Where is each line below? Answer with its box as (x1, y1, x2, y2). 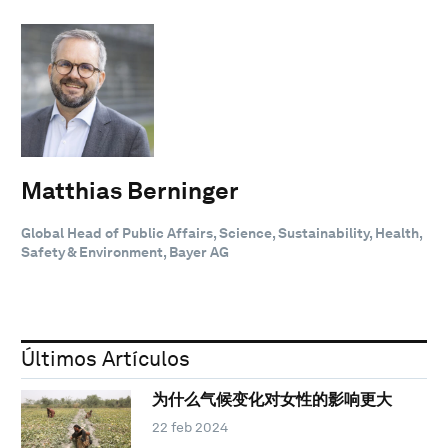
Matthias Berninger (21, 175, 239, 205)
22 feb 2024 (151, 419, 228, 436)
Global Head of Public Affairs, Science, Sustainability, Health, (21, 224, 422, 241)
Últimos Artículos (21, 345, 190, 371)
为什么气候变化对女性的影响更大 (151, 390, 392, 410)
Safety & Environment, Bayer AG (21, 243, 229, 260)
